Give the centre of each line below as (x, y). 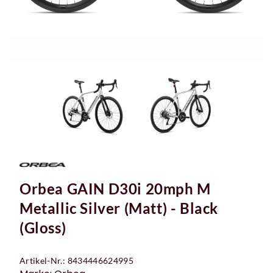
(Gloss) (43, 227)
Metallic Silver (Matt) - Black (119, 208)
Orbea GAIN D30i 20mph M (115, 188)
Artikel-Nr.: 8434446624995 (77, 260)
